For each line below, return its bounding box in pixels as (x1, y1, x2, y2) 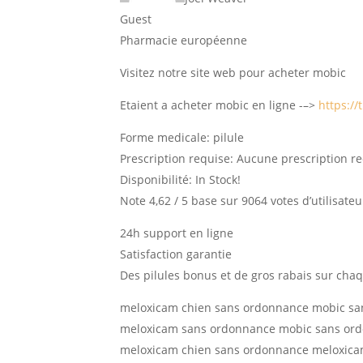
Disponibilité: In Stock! (120, 172, 241, 187)
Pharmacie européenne (120, 32, 248, 48)
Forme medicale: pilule (120, 130, 245, 145)
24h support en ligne (120, 225, 234, 241)
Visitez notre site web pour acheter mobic (120, 65, 347, 80)
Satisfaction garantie (120, 246, 233, 262)
